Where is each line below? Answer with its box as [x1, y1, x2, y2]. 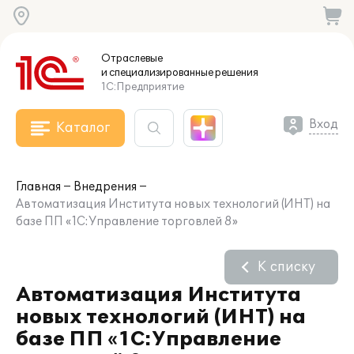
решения [213, 66, 258, 79]
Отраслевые [101, 52, 163, 65]
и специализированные [101, 66, 213, 79]
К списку [258, 259, 315, 275]
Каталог [56, 120, 110, 136]
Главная [16, 180, 61, 194]
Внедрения [73, 180, 137, 194]
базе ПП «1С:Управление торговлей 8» [16, 215, 238, 228]
